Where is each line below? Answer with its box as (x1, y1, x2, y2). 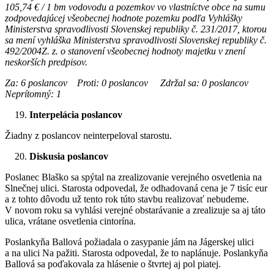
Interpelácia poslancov (29, 109, 122, 120)
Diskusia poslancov (29, 150, 108, 161)
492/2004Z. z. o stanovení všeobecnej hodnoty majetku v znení (5, 45, 245, 56)
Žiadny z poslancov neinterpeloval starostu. (5, 130, 172, 141)
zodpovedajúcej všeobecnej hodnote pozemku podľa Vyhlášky (5, 12, 242, 23)
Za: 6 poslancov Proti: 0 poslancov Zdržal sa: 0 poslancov (5, 77, 263, 88)
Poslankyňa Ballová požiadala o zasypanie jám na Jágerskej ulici (5, 236, 254, 247)
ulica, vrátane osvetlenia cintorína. (5, 215, 136, 226)
